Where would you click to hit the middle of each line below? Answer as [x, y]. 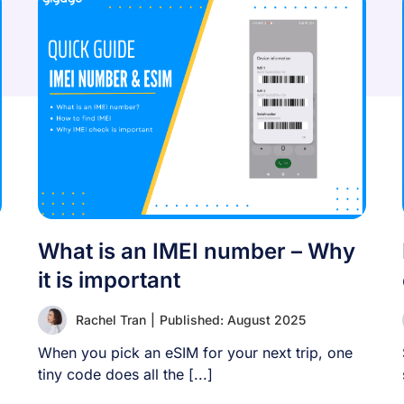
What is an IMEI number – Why [197, 251]
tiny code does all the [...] [126, 374]
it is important [110, 280]
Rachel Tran [111, 320]
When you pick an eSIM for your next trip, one [196, 353]
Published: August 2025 [233, 320]
